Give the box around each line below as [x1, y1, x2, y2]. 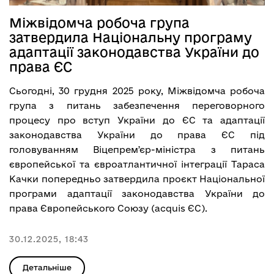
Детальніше [23, 262, 72, 272]
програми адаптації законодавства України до [9, 188, 265, 199]
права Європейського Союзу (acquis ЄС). [9, 202, 207, 213]
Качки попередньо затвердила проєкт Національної [9, 173, 265, 184]
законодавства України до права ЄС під [9, 129, 265, 140]
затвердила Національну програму [9, 29, 252, 45]
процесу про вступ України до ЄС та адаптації [9, 114, 265, 125]
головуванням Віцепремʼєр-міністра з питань [9, 144, 265, 155]
